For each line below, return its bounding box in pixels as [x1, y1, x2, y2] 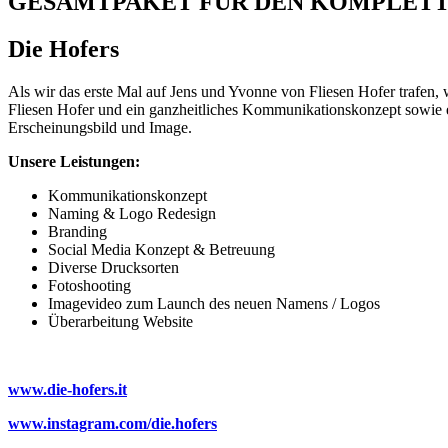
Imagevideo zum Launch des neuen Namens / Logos [48, 294, 380, 312]
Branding [48, 222, 107, 240]
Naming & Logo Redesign [48, 204, 220, 222]
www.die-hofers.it [8, 380, 127, 398]
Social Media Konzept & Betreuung [48, 240, 275, 258]
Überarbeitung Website [48, 312, 193, 330]
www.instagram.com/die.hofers [8, 414, 217, 432]
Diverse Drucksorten [48, 258, 179, 276]
